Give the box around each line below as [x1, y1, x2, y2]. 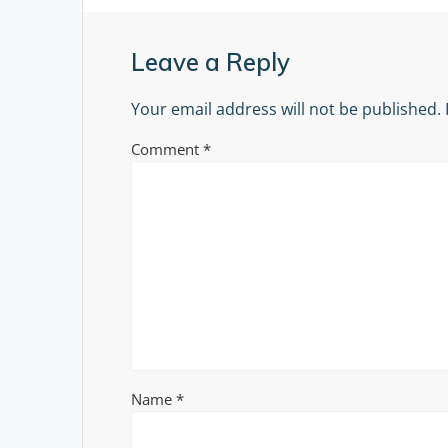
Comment [131, 139, 204, 160]
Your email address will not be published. [131, 98, 442, 121]
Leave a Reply [131, 47, 291, 78]
